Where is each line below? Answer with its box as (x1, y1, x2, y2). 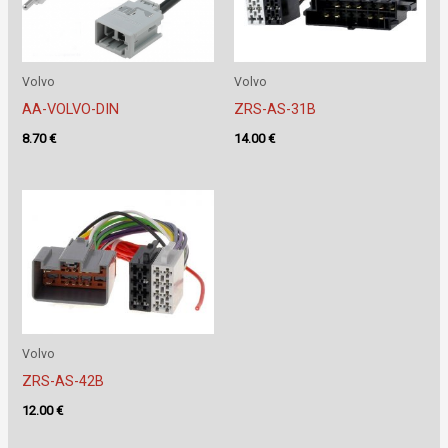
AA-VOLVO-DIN (22, 100, 120, 119)
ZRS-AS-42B (22, 371, 105, 390)
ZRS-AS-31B (234, 100, 316, 119)
